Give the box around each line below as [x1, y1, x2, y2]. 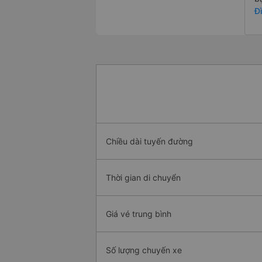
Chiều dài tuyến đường [106, 136, 193, 147]
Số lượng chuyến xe [106, 245, 182, 256]
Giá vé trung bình [106, 209, 171, 219]
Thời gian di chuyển [106, 173, 181, 183]
